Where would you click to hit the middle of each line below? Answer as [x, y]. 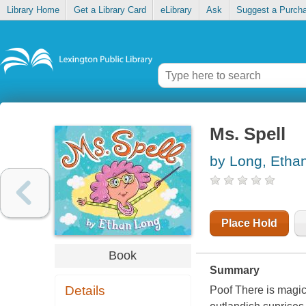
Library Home [33, 10]
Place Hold [249, 223]
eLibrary [176, 10]
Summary [234, 270]
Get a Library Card [110, 10]
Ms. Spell [247, 134]
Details [85, 291]
